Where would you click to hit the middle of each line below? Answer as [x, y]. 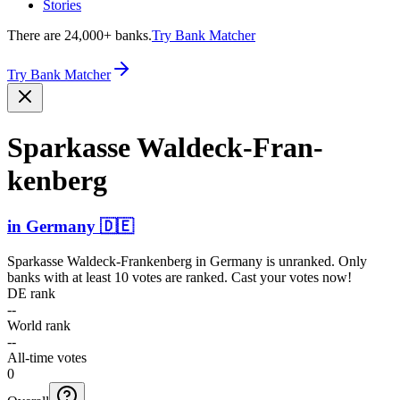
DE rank [31, 293]
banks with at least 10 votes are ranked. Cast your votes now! [179, 277]
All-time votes [47, 357]
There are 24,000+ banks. [79, 35]
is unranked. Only [315, 261]
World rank [39, 325]
